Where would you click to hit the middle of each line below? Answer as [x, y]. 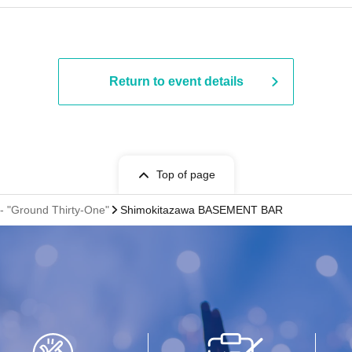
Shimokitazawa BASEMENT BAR [202, 210]
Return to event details [176, 81]
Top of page [185, 174]
